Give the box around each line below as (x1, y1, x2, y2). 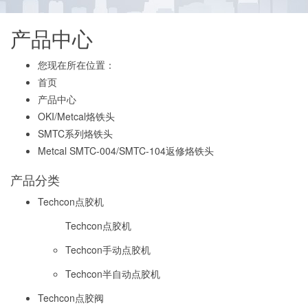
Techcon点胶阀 (38, 291, 104, 305)
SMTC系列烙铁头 (38, 126, 113, 140)
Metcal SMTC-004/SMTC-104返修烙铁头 (38, 144, 214, 157)
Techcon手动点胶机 (65, 243, 151, 256)
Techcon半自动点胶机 (65, 267, 160, 280)
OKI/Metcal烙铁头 (38, 109, 115, 123)
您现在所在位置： (38, 58, 115, 71)
